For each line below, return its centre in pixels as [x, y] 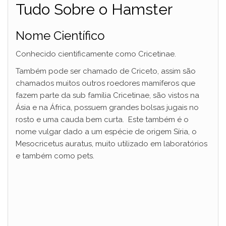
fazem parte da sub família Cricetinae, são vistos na [107, 95]
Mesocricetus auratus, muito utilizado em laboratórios [111, 144]
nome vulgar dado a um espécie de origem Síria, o [106, 132]
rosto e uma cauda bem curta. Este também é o [102, 120]
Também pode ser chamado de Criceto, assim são [106, 71]
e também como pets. [55, 156]
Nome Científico [60, 36]
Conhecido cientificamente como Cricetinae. [96, 54]
